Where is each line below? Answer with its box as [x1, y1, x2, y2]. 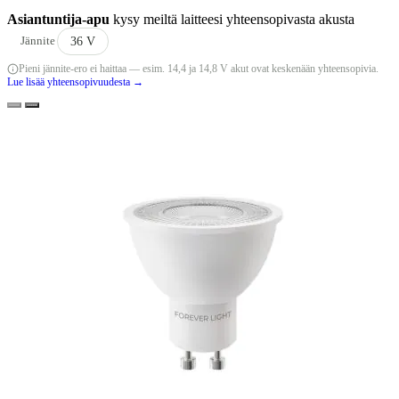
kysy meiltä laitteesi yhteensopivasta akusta [113, 11, 354, 27]
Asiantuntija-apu [7, 11, 110, 27]
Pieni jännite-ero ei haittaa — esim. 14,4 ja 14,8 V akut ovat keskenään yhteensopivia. [19, 61, 379, 75]
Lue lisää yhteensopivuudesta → [7, 75, 143, 88]
